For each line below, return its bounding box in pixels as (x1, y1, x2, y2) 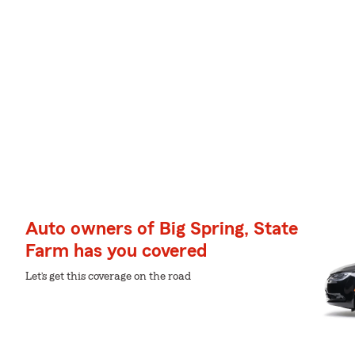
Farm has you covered (25, 242, 207, 261)
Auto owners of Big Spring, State (25, 219, 298, 239)
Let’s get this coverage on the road (25, 271, 191, 282)
